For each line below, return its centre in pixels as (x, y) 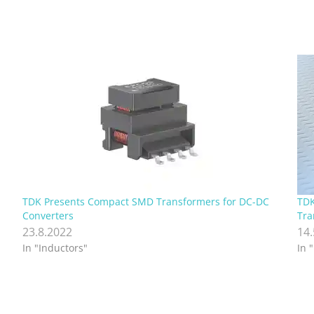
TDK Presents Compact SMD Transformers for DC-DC (145, 202)
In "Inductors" (55, 248)
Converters (48, 216)
